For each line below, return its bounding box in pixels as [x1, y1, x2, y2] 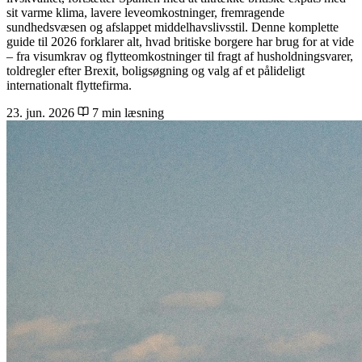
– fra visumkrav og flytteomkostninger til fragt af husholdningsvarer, [6, 49, 353, 64]
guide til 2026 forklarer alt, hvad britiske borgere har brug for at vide [6, 35, 354, 49]
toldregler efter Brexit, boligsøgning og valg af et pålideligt [6, 64, 305, 78]
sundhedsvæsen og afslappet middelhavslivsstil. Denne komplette [6, 20, 339, 35]
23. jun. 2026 [6, 106, 74, 120]
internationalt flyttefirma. [6, 78, 132, 93]
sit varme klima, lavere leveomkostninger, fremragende [6, 6, 284, 20]
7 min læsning [89, 106, 164, 120]
